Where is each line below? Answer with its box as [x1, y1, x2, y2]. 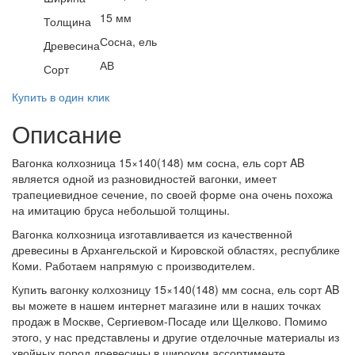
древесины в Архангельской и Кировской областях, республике [12, 242, 340, 258]
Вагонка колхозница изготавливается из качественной [12, 226, 292, 242]
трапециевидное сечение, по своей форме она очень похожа [12, 186, 333, 203]
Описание [12, 116, 122, 151]
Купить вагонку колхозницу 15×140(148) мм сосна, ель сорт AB [12, 281, 339, 298]
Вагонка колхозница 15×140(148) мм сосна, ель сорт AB [12, 155, 304, 171]
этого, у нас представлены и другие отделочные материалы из [12, 329, 339, 345]
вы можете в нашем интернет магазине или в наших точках [12, 297, 321, 314]
